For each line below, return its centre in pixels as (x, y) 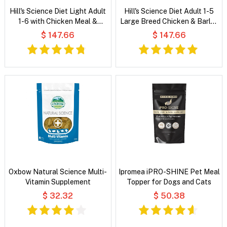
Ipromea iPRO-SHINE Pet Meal (169, 172)
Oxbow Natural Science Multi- (58, 172)
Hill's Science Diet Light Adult (58, 11)
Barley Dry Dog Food (58, 31)
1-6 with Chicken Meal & (58, 21)
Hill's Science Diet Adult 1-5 (169, 11)
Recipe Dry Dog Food (169, 31)
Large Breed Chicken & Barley (169, 21)
